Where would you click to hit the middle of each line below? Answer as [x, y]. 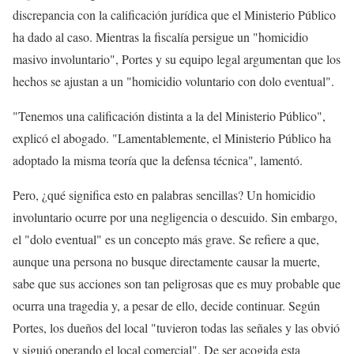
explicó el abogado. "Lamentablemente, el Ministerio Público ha [172, 137]
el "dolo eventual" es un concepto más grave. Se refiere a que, [166, 239]
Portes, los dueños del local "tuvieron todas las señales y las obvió [176, 327]
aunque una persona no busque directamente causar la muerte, [166, 261]
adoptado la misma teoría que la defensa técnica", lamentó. [158, 160]
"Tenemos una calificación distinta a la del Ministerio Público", [169, 115]
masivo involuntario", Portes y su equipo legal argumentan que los [177, 58]
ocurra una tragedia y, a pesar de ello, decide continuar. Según [166, 305]
